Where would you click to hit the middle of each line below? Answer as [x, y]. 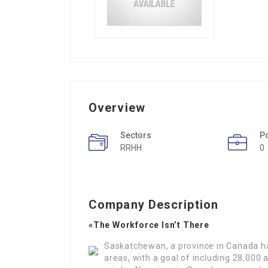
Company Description [153, 205]
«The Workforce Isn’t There [149, 225]
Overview [117, 108]
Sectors [136, 135]
